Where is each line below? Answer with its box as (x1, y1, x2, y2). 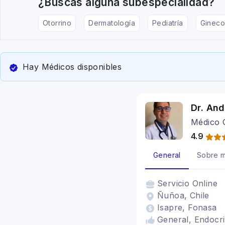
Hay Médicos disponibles (23, 62, 122, 72)
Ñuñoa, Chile (157, 190, 209, 200)
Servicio (157, 178, 192, 188)
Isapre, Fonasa (157, 202, 217, 212)
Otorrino (43, 19, 72, 27)
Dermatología (88, 19, 136, 27)
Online (192, 178, 218, 188)
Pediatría (152, 19, 183, 27)
